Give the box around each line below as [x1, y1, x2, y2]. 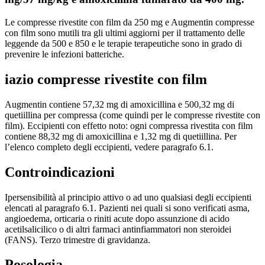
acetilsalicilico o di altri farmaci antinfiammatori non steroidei [5, 224, 231, 234]
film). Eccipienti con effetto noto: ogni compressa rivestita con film [5, 120, 253, 131]
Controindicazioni [5, 164, 115, 180]
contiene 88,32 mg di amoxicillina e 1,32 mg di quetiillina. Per [5, 131, 237, 141]
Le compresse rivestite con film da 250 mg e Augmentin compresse [5, 17, 254, 27]
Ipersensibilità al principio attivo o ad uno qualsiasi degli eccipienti [5, 192, 251, 202]
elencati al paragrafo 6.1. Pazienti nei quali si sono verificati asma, [5, 202, 250, 213]
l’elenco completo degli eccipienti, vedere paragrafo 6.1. [5, 141, 214, 152]
